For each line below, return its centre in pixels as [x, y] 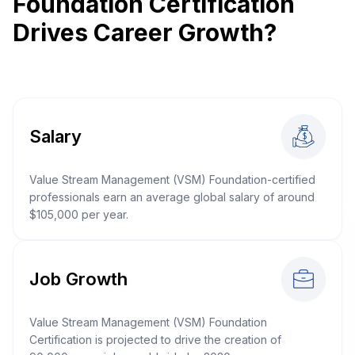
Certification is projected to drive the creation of [155, 340]
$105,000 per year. [79, 214]
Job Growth [78, 279]
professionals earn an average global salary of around [172, 197]
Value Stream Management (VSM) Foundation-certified [172, 179]
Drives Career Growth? [145, 32]
